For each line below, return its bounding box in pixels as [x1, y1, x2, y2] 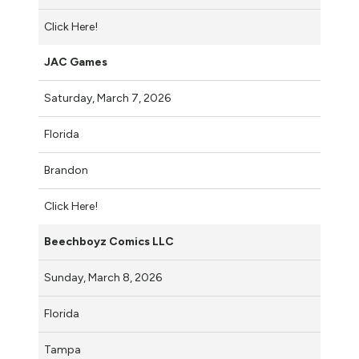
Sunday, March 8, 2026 [44, 270, 164, 284]
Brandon [44, 163, 88, 177]
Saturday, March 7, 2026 [44, 91, 173, 105]
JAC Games [44, 54, 107, 69]
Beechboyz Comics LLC [44, 234, 174, 248]
